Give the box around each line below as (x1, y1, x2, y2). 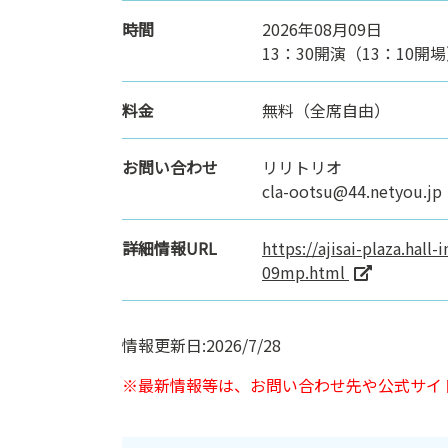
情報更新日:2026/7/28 (122, 332, 281, 357)
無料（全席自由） (262, 97, 390, 122)
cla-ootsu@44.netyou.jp (262, 178, 442, 203)
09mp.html (262, 259, 349, 284)
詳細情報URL (122, 235, 217, 260)
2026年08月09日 (262, 16, 382, 41)
